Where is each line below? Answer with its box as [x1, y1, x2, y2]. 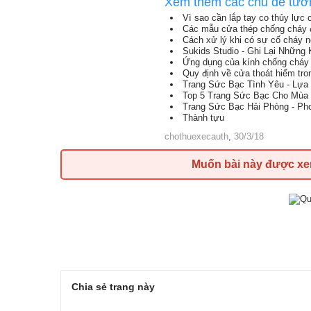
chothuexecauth [165, 131, 228, 142]
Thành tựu [183, 112, 224, 123]
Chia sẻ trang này [72, 281, 155, 292]
